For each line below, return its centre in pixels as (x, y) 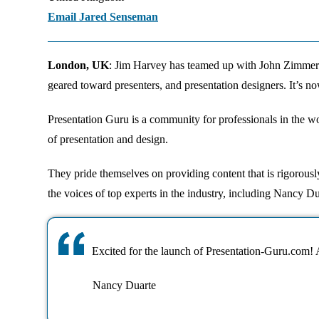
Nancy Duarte (124, 285)
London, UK (78, 65)
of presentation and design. (108, 139)
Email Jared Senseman (103, 17)
